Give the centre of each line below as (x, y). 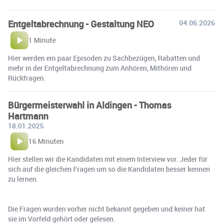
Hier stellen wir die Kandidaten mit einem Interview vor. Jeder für (108, 159)
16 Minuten (46, 141)
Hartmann (28, 116)
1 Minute (42, 40)
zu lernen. (23, 179)
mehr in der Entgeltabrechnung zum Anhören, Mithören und (100, 68)
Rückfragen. (27, 78)
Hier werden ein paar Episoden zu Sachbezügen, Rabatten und (104, 58)
